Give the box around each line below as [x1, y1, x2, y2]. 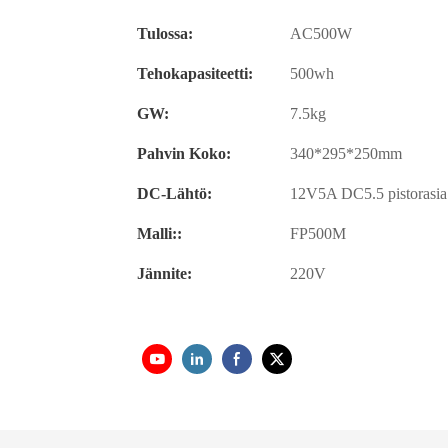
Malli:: [137, 225, 182, 243]
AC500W [290, 25, 352, 43]
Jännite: [137, 265, 192, 283]
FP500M [290, 225, 346, 243]
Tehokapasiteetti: [137, 65, 253, 83]
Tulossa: [137, 25, 193, 43]
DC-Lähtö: [137, 185, 212, 203]
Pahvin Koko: [137, 145, 231, 163]
